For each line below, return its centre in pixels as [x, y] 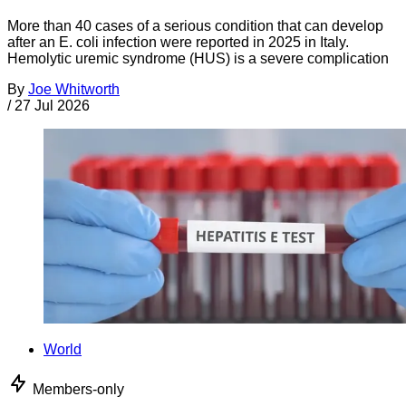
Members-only [78, 389]
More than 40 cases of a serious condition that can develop [195, 25]
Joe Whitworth [74, 89]
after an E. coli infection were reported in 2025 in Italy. [178, 42]
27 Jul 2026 [52, 105]
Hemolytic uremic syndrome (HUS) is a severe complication [198, 58]
